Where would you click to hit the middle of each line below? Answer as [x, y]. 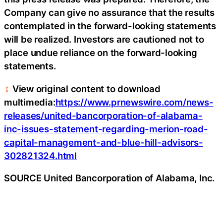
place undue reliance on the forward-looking [101, 53]
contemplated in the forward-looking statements [110, 26]
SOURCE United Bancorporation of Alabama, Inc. [110, 178]
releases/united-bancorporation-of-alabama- [103, 115]
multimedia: [30, 102]
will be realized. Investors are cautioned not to [104, 39]
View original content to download [85, 88]
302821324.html [40, 155]
